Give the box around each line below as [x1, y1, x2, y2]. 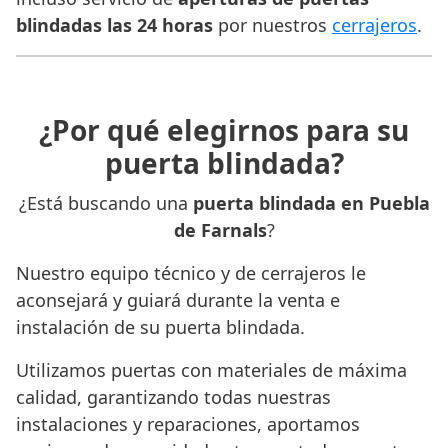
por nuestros [213, 13, 332, 38]
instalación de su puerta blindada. [16, 315, 305, 340]
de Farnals [173, 218, 267, 243]
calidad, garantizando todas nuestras [16, 385, 331, 410]
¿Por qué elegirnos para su [39, 111, 409, 150]
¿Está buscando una [18, 191, 193, 216]
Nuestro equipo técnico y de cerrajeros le [16, 261, 366, 286]
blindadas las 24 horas [16, 13, 213, 38]
